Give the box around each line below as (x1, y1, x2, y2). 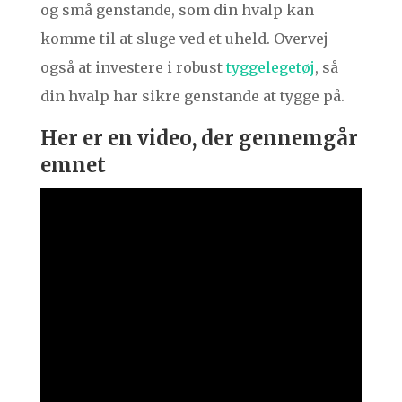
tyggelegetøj (225, 58, 315, 77)
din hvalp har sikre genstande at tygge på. (39, 87, 345, 106)
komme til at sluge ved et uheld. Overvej (39, 30, 328, 48)
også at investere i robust (39, 58, 226, 77)
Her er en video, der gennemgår (39, 126, 358, 152)
